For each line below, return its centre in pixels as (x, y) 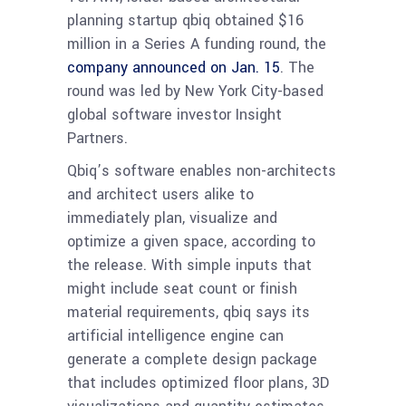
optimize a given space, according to (191, 241)
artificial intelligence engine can (175, 335)
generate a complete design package (192, 359)
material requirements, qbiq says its (188, 312)
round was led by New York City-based (195, 91)
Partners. (97, 138)
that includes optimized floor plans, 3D (198, 382)
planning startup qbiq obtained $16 (185, 20)
